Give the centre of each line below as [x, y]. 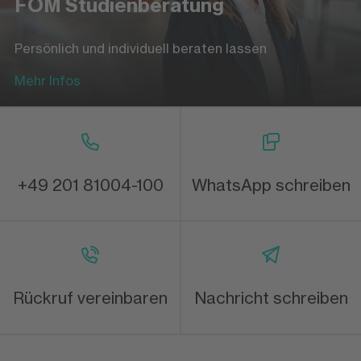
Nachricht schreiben [271, 297]
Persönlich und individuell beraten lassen [140, 48]
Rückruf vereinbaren [90, 297]
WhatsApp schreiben [271, 185]
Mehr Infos [47, 80]
